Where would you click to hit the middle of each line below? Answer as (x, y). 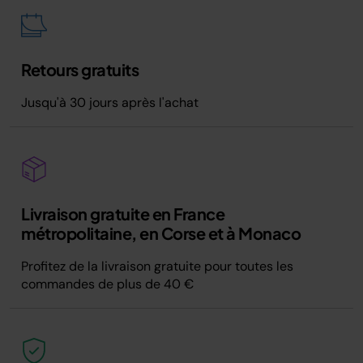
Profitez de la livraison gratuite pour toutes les (157, 266)
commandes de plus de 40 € (107, 284)
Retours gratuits (80, 69)
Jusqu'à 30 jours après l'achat (110, 102)
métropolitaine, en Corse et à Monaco (161, 233)
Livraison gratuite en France (123, 214)
